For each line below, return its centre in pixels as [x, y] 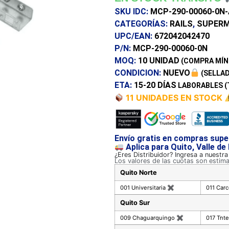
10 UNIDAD [159, 61]
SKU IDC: [132, 12]
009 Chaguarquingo [148, 217]
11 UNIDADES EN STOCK [174, 98]
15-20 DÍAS [155, 85]
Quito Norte [139, 172]
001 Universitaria [144, 187]
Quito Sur [135, 202]
